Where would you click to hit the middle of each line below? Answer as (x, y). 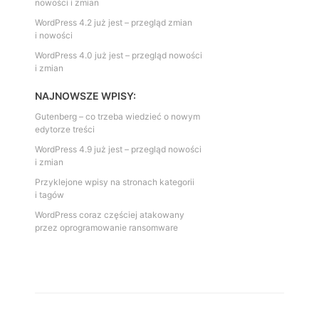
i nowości (54, 36)
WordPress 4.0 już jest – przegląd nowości (119, 56)
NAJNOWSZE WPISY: (85, 96)
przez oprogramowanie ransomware (106, 228)
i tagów (49, 195)
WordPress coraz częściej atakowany (110, 215)
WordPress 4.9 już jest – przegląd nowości (118, 150)
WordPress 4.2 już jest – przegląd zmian (114, 23)
